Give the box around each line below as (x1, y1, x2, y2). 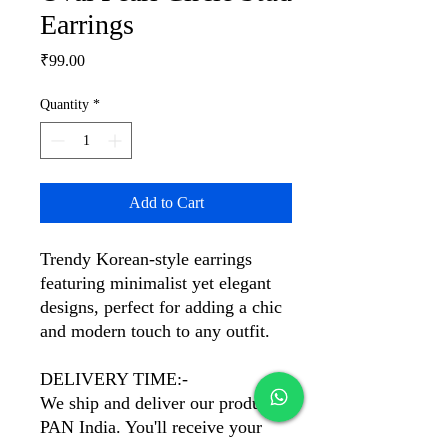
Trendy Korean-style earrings (40, 249, 252, 269)
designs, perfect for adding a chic (40, 297, 282, 317)
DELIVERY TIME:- (40, 369, 188, 389)
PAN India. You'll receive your (40, 417, 262, 437)
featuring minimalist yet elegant (40, 273, 271, 293)
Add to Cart (128, 194, 204, 211)
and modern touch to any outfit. (40, 321, 270, 341)
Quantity (40, 97, 89, 112)
